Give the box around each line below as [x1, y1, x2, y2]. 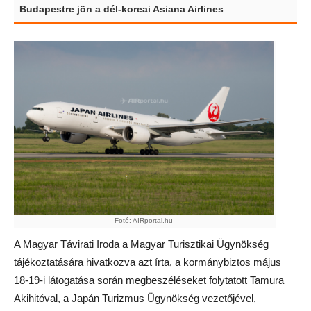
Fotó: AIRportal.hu [115, 216, 174, 224]
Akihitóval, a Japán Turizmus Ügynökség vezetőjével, [14, 292, 256, 304]
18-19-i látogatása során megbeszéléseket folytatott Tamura [14, 274, 284, 286]
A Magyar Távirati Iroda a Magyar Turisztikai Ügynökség [14, 237, 269, 250]
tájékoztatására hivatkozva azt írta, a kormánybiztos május [14, 255, 281, 268]
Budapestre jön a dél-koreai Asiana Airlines [19, 3, 224, 15]
